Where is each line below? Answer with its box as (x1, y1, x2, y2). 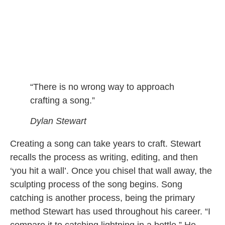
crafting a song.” (30, 95, 95, 105)
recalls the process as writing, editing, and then (10, 152, 198, 163)
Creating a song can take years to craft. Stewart (10, 139, 201, 149)
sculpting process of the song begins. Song (10, 179, 182, 190)
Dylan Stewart (30, 116, 86, 127)
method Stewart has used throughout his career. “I (10, 206, 210, 217)
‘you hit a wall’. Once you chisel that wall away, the (10, 166, 212, 176)
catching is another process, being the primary (10, 193, 195, 203)
